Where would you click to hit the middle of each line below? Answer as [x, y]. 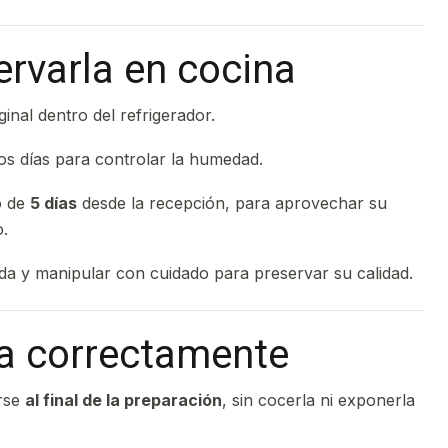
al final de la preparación [123, 400]
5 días [53, 203]
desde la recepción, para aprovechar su [232, 203]
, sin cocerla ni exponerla [318, 400]
